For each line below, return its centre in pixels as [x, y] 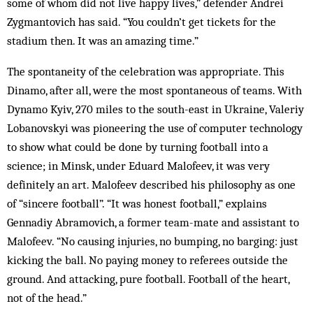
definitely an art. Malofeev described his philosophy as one [151, 184]
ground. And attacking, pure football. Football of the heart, [148, 279]
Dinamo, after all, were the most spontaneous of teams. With [154, 90]
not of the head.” [47, 298]
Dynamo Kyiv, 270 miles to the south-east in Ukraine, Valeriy [155, 109]
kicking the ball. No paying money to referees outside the [147, 260]
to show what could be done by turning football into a [138, 147]
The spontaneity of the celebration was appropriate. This [146, 71]
